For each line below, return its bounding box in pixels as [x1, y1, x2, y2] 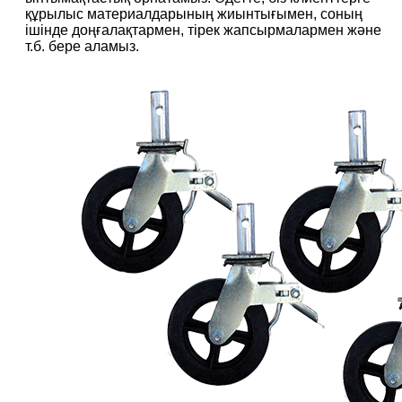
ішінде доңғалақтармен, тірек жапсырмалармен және [25, 22, 381, 39]
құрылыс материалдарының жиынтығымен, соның [25, 6, 363, 22]
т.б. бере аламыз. [25, 39, 139, 55]
